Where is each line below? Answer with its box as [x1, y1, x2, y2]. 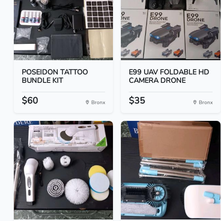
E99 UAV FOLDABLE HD [129, 67, 210, 77]
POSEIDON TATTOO [22, 67, 88, 77]
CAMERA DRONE [129, 75, 186, 85]
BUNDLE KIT [22, 75, 63, 85]
